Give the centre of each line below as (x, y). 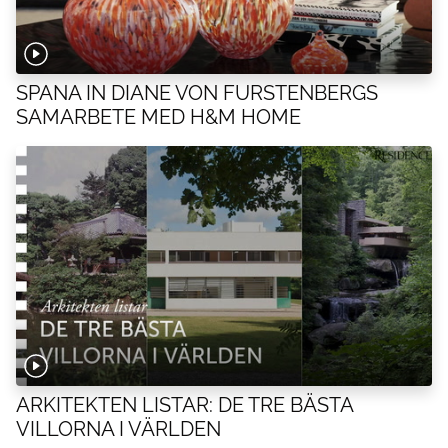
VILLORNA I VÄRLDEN (118, 429)
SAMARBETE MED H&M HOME (158, 117)
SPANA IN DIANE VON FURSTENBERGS (197, 93)
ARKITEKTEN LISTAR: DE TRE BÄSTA (184, 405)
